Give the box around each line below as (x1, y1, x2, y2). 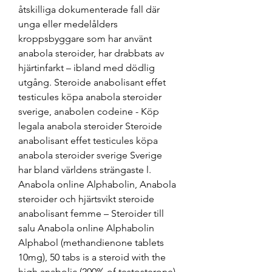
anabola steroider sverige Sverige (18, 149, 162, 161)
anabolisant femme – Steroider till (18, 207, 164, 219)
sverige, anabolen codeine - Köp (18, 105, 159, 117)
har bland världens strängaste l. (18, 163, 151, 175)
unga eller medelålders (18, 18, 118, 30)
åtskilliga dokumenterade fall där (18, 3, 160, 15)
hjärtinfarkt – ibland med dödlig (18, 61, 155, 73)
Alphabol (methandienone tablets (18, 236, 164, 248)
